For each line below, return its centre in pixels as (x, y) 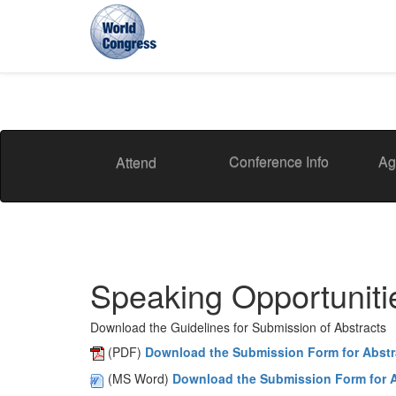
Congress (148, 119)
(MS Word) (138, 379)
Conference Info (279, 161)
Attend (136, 162)
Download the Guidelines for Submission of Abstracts (238, 327)
